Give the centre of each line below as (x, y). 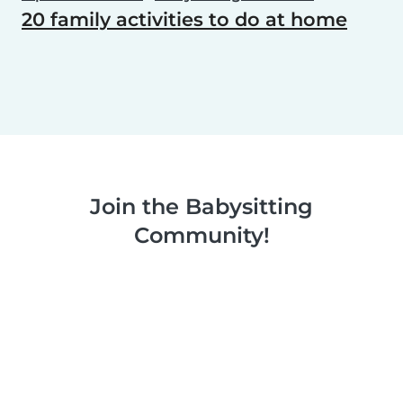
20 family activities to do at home (184, 20)
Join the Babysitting (201, 207)
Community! (201, 236)
